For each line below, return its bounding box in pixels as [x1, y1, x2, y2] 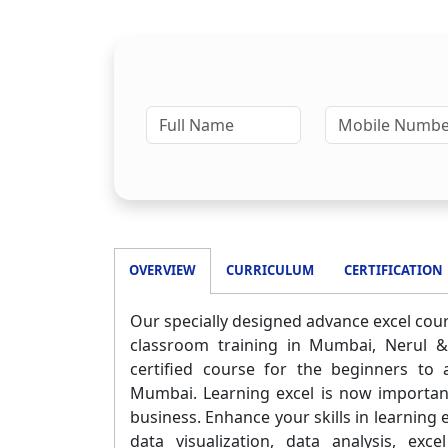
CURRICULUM [226, 261, 314, 279]
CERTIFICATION [344, 261, 443, 279]
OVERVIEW [129, 261, 196, 279]
